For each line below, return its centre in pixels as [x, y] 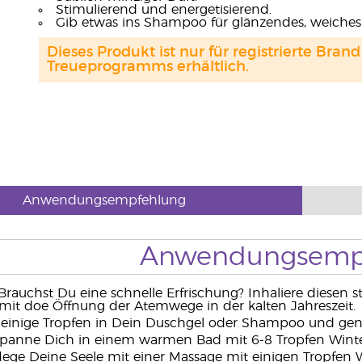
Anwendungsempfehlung [105, 200]
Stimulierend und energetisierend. [163, 10]
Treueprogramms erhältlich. [147, 67]
